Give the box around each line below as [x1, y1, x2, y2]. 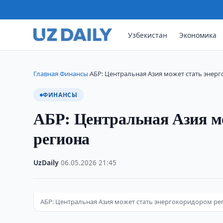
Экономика [179, 30, 217, 40]
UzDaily [33, 158, 59, 167]
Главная [33, 69, 59, 78]
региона [33, 126, 90, 150]
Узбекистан [128, 30, 168, 40]
